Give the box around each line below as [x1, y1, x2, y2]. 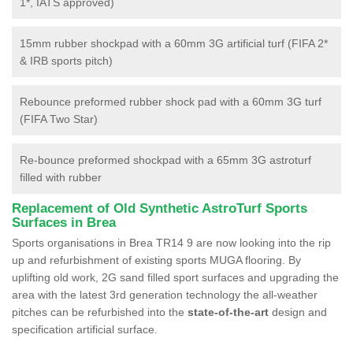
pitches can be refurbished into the [12, 305, 188, 318]
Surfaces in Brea [12, 214, 116, 230]
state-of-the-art [188, 305, 269, 318]
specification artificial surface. [12, 322, 158, 336]
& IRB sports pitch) [20, 54, 113, 67]
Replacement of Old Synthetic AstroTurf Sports [12, 200, 307, 216]
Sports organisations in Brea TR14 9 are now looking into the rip [12, 236, 331, 249]
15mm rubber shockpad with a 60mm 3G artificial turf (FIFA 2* [20, 36, 328, 50]
